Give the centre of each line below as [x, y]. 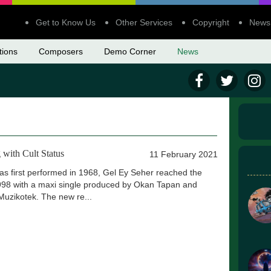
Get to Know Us [66, 22]
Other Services [144, 22]
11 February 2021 [184, 154]
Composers [60, 51]
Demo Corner [130, 51]
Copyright [211, 22]
